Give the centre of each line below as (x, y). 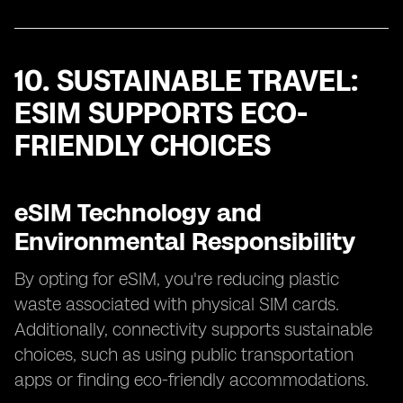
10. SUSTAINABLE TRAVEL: (186, 81)
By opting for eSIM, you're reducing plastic (177, 279)
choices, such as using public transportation (184, 354)
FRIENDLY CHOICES (143, 146)
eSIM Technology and (138, 212)
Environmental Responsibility (185, 241)
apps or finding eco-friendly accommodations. (192, 380)
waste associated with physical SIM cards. (177, 304)
